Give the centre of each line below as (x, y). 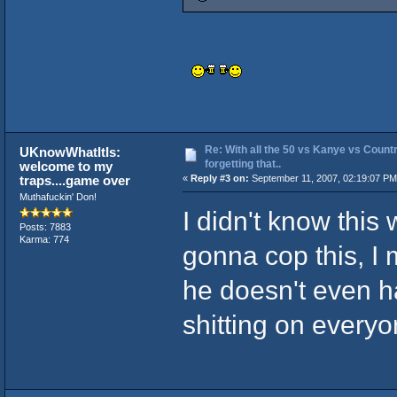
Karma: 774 (44, 239)
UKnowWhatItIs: (70, 152)
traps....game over (75, 180)
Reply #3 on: (219, 178)
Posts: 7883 (45, 227)
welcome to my (66, 166)
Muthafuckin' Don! (58, 196)
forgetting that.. (242, 163)
